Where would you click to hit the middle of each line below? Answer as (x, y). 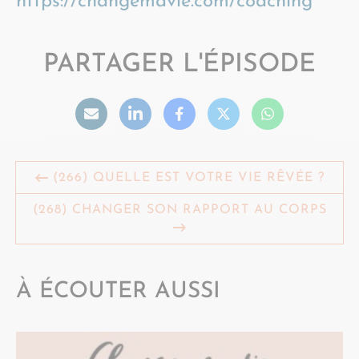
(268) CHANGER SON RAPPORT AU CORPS (179, 210)
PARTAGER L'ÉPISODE (179, 65)
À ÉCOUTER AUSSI (118, 292)
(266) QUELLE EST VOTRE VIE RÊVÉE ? (186, 178)
